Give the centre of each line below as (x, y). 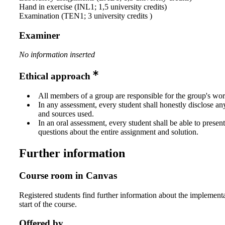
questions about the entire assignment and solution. (118, 132)
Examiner (39, 35)
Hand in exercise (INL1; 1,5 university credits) (93, 7)
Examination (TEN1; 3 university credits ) (86, 16)
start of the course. (48, 204)
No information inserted (57, 55)
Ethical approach (55, 76)
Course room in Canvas (68, 175)
